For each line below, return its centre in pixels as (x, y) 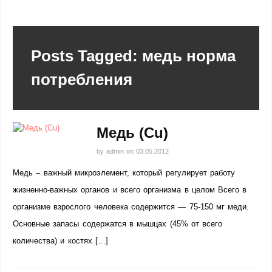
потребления (82, 80)
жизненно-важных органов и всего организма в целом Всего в (130, 190)
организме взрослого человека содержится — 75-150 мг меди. (131, 207)
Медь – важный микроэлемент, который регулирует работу (124, 173)
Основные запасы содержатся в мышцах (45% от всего (118, 224)
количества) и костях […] (60, 241)
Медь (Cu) (132, 133)
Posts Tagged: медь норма (133, 56)
